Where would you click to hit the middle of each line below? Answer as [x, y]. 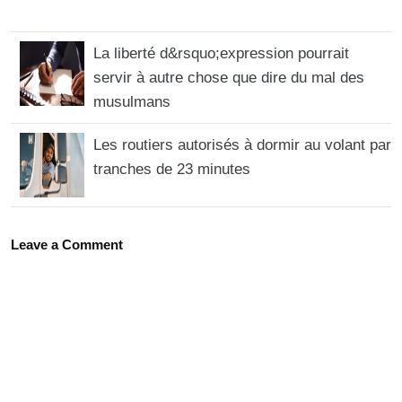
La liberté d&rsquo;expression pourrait [221, 53]
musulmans [132, 101]
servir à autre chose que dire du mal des [229, 77]
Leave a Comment [67, 244]
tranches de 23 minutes [172, 169]
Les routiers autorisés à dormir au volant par [242, 144]
